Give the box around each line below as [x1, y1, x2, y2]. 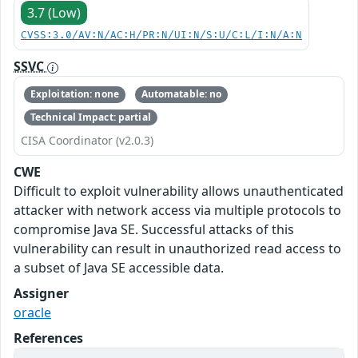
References [14, 328, 83, 347]
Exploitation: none [30, 87, 119, 101]
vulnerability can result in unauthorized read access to [14, 239, 341, 257]
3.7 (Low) [27, 4, 81, 22]
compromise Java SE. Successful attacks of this [14, 220, 294, 238]
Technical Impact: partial [30, 109, 151, 124]
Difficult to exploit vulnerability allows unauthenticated [14, 181, 344, 200]
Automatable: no [141, 87, 222, 101]
